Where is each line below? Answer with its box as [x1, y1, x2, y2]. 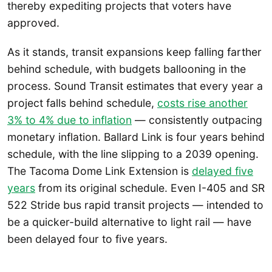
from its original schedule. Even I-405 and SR [35, 181, 265, 194]
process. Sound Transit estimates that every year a [7, 79, 263, 92]
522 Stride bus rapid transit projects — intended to [7, 198, 263, 211]
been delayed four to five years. [7, 232, 171, 245]
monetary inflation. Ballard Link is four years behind [7, 130, 265, 143]
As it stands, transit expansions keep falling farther [7, 45, 262, 58]
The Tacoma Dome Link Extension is [7, 164, 192, 177]
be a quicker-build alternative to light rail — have [7, 215, 251, 228]
